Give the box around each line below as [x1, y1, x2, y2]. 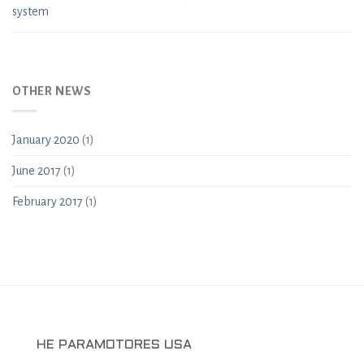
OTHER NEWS [12, 84, 92, 97]
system [12, 5, 49, 19]
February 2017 [12, 195, 83, 209]
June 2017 [12, 164, 61, 178]
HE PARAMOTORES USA [37, 339, 192, 352]
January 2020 [12, 133, 80, 147]
